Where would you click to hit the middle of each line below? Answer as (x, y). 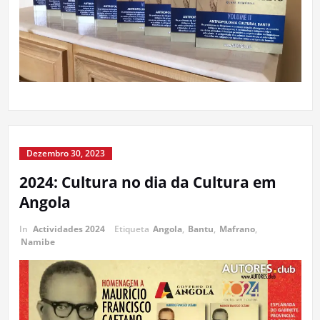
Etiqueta (132, 229)
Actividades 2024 (69, 229)
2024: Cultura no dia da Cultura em (147, 182)
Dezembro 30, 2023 (65, 153)
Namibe (37, 241)
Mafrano (237, 229)
